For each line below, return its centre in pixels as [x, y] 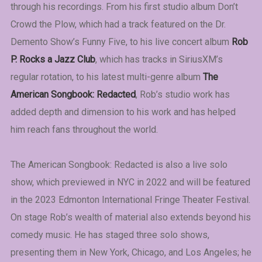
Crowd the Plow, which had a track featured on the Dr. [118, 24]
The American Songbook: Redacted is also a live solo [119, 165]
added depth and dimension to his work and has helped [123, 112]
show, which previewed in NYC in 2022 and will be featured [130, 182]
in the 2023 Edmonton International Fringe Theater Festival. [130, 200]
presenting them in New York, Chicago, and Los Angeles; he [131, 253]
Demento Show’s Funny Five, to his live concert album [121, 42]
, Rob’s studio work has [182, 94]
